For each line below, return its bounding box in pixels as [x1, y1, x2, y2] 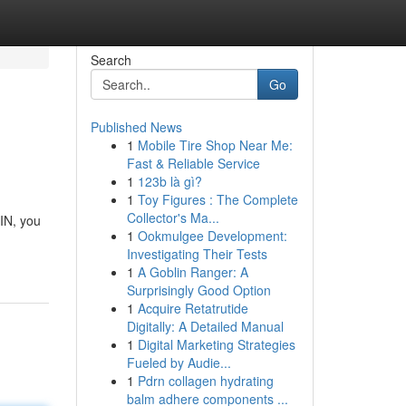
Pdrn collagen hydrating [137, 372, 274, 390]
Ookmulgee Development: [137, 227, 287, 245]
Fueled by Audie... [126, 353, 231, 372]
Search [90, 51, 131, 69]
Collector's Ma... [126, 208, 219, 227]
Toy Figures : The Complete [137, 190, 298, 208]
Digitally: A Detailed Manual [126, 317, 284, 335]
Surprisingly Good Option [126, 281, 271, 299]
